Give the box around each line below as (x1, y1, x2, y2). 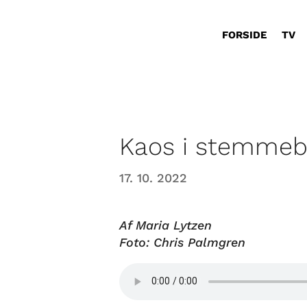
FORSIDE (222, 28, 267, 41)
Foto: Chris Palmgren (119, 234, 246, 249)
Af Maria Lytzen (119, 217, 212, 232)
